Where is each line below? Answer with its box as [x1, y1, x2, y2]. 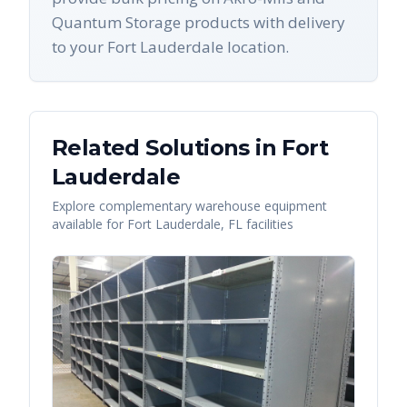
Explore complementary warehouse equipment [52, 197, 327, 214]
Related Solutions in [52, 134, 283, 161]
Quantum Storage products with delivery [52, 12, 345, 33]
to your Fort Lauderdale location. [52, 36, 289, 57]
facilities [243, 215, 293, 233]
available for [52, 215, 127, 233]
